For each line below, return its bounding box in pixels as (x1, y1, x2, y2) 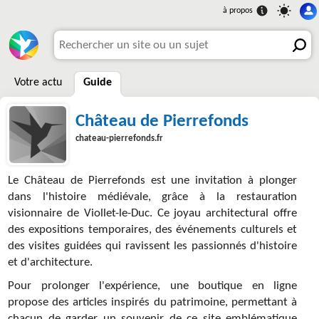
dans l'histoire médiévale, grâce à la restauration (8, 192, 297, 203)
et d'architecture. (8, 257, 93, 268)
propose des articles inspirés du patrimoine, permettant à (8, 297, 297, 308)
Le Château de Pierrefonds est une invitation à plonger (8, 175, 297, 187)
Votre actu (14, 77, 62, 88)
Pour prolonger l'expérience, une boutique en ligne (8, 281, 297, 292)
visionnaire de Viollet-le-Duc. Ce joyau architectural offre (8, 208, 297, 219)
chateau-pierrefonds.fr (75, 134, 163, 143)
